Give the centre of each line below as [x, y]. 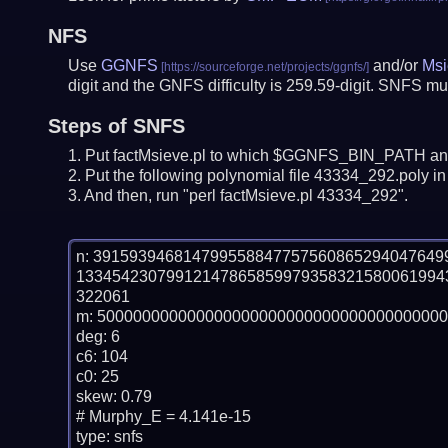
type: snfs [109, 436]
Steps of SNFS [116, 126]
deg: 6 [97, 336]
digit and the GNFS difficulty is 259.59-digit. [222, 86]
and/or [395, 66]
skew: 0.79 [113, 396]
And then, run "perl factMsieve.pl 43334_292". [245, 196]
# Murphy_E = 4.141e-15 [163, 416]
